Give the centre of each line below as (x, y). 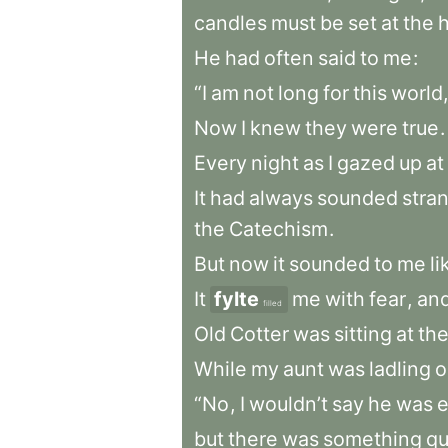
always (281, 198)
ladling (400, 369)
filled (272, 303)
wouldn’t (288, 404)
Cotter (259, 334)
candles (230, 23)
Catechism (278, 229)
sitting (363, 334)
